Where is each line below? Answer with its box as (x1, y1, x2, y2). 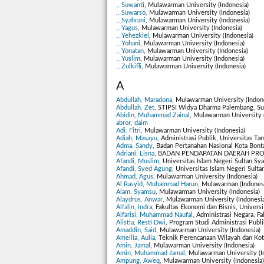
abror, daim (116, 120, 148, 127)
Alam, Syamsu (116, 189, 156, 196)
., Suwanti (116, 2, 144, 9)
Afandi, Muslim (116, 158, 159, 165)
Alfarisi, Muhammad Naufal (116, 212, 193, 219)
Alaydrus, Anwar (116, 196, 163, 203)
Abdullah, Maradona (116, 97, 172, 104)
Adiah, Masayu (116, 135, 157, 142)
